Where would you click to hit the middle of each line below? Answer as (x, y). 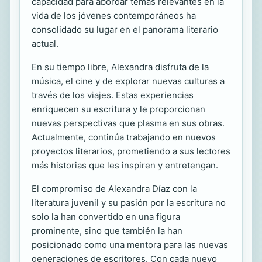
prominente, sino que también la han (107, 231)
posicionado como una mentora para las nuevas (130, 245)
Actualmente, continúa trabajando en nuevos (124, 137)
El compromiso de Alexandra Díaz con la (114, 189)
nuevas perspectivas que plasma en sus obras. (128, 123)
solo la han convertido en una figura (106, 217)
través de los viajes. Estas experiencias (113, 95)
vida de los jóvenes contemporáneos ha (114, 16)
